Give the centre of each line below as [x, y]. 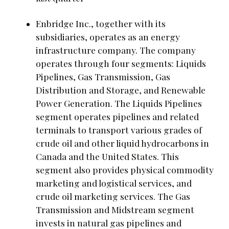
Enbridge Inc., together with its [101, 23]
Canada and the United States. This [107, 156]
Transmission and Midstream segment [115, 209]
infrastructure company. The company [116, 50]
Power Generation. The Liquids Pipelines [119, 103]
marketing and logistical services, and [114, 182]
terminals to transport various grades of [119, 129]
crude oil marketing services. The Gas [113, 196]
